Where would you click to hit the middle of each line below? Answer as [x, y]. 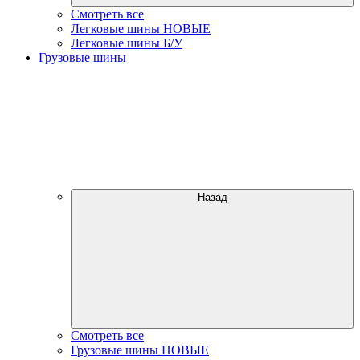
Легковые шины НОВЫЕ [141, 28]
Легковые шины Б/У [127, 43]
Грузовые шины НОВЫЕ [140, 350]
